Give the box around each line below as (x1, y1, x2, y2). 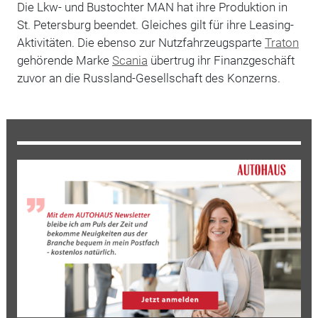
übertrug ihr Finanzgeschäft (147, 53, 295, 67)
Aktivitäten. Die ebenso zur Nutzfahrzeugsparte (16, 35, 265, 50)
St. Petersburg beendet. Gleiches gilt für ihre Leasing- (16, 17, 294, 32)
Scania (111, 53, 148, 67)
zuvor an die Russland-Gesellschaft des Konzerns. (16, 70, 280, 85)
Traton (264, 35, 299, 50)
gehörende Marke (16, 53, 112, 67)
